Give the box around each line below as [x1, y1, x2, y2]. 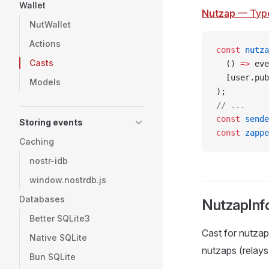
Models [29, 77, 61, 87]
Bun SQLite [29, 252, 76, 262]
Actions [29, 38, 61, 49]
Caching [19, 136, 54, 147]
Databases [19, 194, 65, 204]
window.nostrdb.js [29, 175, 106, 185]
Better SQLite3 [29, 213, 90, 223]
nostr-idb [29, 156, 68, 166]
